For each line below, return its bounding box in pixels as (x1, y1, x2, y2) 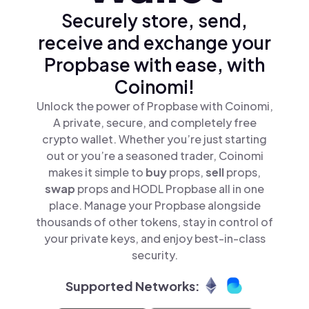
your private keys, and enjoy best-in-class (43, 231, 266, 246)
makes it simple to (48, 165, 146, 179)
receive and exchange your (38, 31, 271, 54)
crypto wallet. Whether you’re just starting (42, 132, 267, 146)
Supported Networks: (65, 277, 200, 294)
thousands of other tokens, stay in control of (36, 215, 273, 229)
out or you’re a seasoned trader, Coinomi (46, 148, 263, 163)
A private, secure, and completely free (52, 115, 257, 130)
